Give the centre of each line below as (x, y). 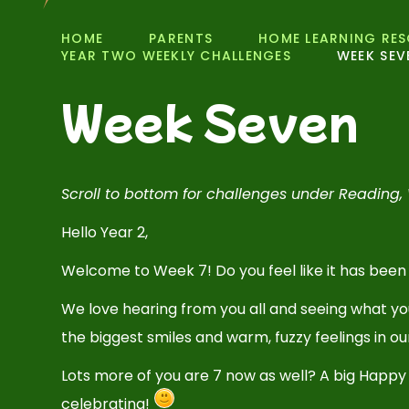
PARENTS (181, 38)
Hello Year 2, (107, 232)
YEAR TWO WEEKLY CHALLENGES (176, 56)
